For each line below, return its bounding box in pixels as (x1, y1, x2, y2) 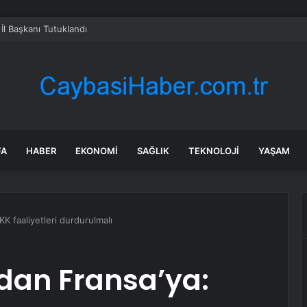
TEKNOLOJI (188, 145, 239, 156)
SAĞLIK (137, 145, 169, 156)
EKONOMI (75, 145, 118, 156)
